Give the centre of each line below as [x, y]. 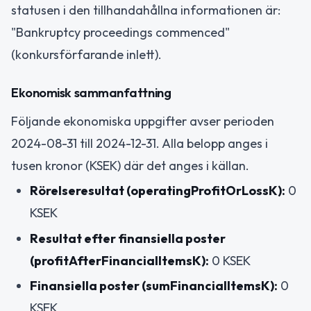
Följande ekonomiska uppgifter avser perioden [143, 121]
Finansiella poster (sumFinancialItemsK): [154, 286]
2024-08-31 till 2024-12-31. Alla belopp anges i [140, 143]
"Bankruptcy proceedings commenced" [120, 33]
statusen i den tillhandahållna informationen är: [146, 10]
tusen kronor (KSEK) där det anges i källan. [130, 165]
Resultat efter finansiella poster [128, 238]
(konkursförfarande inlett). [86, 55]
